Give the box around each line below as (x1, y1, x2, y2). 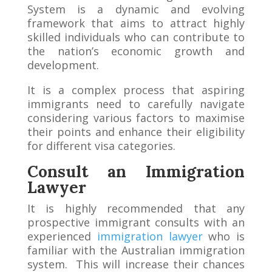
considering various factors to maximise (27, 110, 245, 126)
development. (27, 58, 99, 73)
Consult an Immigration (27, 161, 245, 182)
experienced (27, 229, 97, 244)
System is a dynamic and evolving (27, 2, 245, 17)
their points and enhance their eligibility (27, 124, 245, 140)
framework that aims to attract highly (27, 16, 245, 31)
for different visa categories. (27, 138, 175, 154)
